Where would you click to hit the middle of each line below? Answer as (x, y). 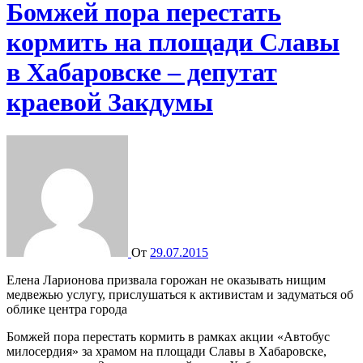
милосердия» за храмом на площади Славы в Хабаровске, (167, 351)
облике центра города (67, 309)
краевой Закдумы (110, 102)
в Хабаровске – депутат (142, 73)
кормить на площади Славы (173, 43)
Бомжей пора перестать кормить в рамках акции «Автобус (168, 336)
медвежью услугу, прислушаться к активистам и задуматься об (180, 294)
